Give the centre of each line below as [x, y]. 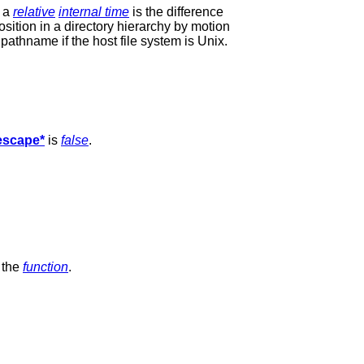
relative [34, 11]
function [45, 266]
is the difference [176, 11]
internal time [94, 11]
